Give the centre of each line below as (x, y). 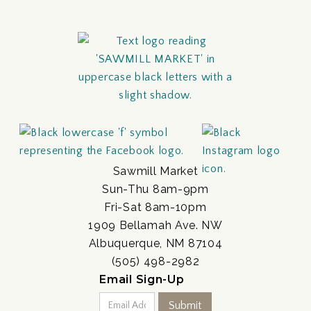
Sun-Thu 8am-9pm (155, 190)
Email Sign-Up (142, 280)
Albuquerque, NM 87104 (155, 244)
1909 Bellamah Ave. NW (155, 226)
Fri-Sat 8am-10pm (155, 208)
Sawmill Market (155, 171)
